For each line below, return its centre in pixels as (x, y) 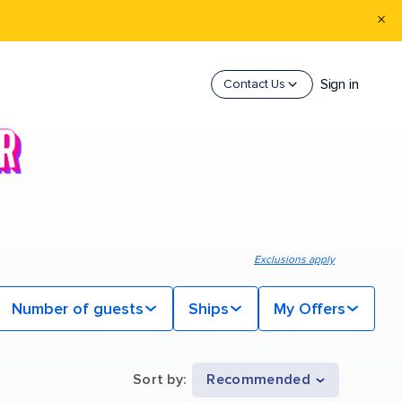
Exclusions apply (294, 260)
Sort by (158, 380)
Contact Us (255, 84)
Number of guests (77, 309)
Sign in (339, 84)
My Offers (309, 309)
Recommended (258, 380)
